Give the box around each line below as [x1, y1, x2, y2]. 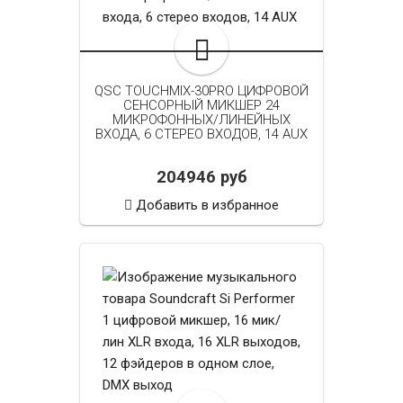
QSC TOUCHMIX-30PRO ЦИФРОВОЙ [94, 82, 309, 99]
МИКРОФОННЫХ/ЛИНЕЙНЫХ [112, 111, 291, 128]
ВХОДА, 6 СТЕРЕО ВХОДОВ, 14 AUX [95, 125, 308, 142]
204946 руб [156, 166, 247, 187]
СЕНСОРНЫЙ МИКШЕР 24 [123, 96, 280, 113]
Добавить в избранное [136, 196, 279, 213]
